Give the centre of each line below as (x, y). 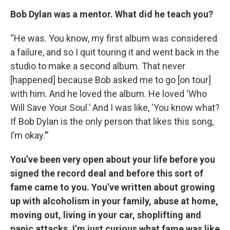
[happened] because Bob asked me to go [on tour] (111, 80)
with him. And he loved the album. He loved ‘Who (109, 93)
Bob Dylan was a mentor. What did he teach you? (112, 14)
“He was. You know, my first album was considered (114, 38)
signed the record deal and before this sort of (107, 173)
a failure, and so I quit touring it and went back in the (115, 52)
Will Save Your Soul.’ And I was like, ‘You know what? (115, 107)
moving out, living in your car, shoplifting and (106, 215)
